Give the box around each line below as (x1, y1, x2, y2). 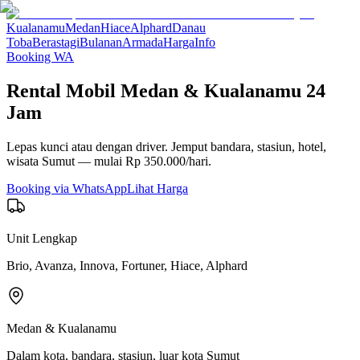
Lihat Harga (127, 181, 188, 195)
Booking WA (6, 50, 74, 63)
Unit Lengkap (6, 231, 77, 245)
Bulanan (80, 35, 122, 49)
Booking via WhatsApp (6, 181, 127, 195)
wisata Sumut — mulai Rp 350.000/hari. (6, 153, 211, 168)
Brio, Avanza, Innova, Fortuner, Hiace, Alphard (6, 258, 247, 272)
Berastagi (32, 35, 80, 49)
